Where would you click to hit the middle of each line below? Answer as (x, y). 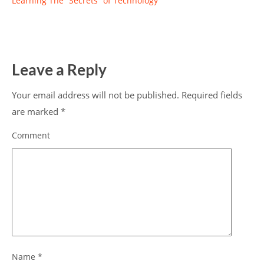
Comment (31, 136)
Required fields (211, 95)
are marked (36, 112)
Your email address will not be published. (95, 95)
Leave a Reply (59, 70)
